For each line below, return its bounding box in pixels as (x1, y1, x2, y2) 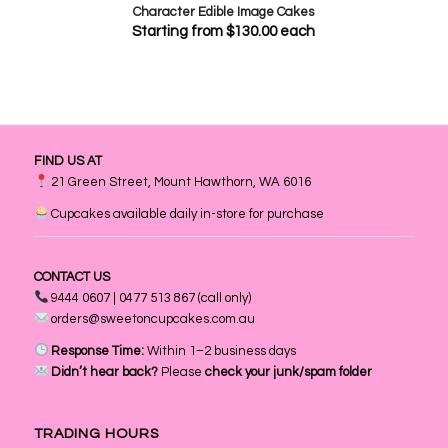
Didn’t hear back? (51, 365, 159, 380)
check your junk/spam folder (205, 365, 373, 380)
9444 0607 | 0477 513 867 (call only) (48, 291, 252, 306)
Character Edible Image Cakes (133, 4, 315, 19)
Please (158, 365, 206, 380)
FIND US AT (33, 154, 102, 169)
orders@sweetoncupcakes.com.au (51, 312, 256, 327)
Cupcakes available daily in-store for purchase (48, 207, 325, 222)
